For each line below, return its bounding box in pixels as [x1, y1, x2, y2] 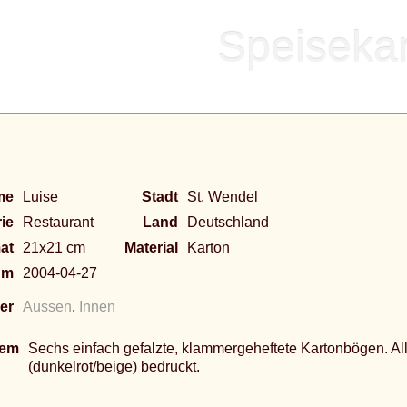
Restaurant [23, 214, 94, 230]
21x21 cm [23, 240, 85, 255]
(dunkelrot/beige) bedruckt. [28, 359, 200, 374]
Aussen [23, 299, 72, 314]
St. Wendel [187, 189, 258, 204]
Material [124, 240, 178, 255]
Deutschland [187, 214, 269, 230]
